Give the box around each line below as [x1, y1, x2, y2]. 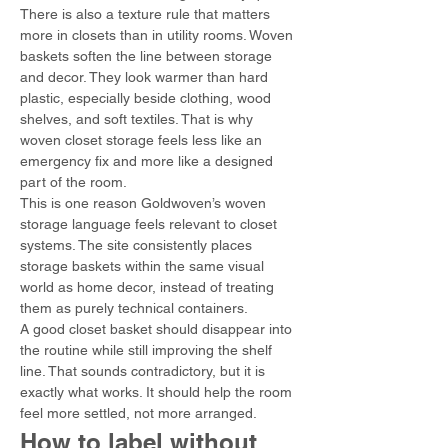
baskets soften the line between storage [20, 48, 276, 64]
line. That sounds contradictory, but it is [20, 363, 269, 379]
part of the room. [20, 174, 127, 190]
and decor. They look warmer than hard [20, 69, 272, 85]
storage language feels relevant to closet [20, 216, 281, 232]
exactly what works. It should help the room [20, 384, 296, 400]
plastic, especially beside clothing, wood [20, 90, 275, 106]
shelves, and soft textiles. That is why [20, 111, 257, 127]
